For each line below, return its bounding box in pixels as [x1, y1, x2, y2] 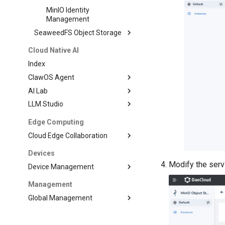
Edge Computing [28, 118, 84, 126]
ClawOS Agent [28, 73, 75, 81]
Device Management [28, 162, 94, 171]
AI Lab [28, 86, 48, 95]
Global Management [28, 194, 93, 202]
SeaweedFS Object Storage [34, 28, 122, 37]
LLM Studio [28, 100, 64, 108]
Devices [28, 149, 55, 157]
